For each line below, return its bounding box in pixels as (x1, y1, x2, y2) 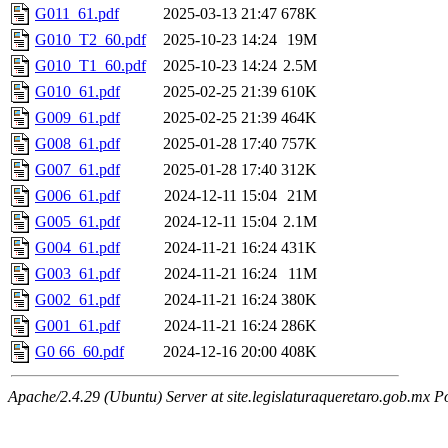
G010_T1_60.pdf (35, 57, 146, 75)
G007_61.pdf (35, 161, 120, 179)
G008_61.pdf (35, 135, 120, 153)
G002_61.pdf (35, 291, 120, 309)
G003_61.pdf (35, 265, 120, 283)
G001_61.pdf (35, 317, 120, 335)
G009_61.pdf (35, 109, 120, 127)
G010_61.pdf (35, 83, 120, 101)
